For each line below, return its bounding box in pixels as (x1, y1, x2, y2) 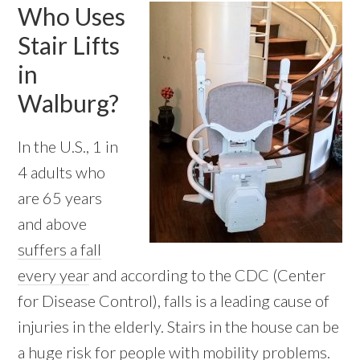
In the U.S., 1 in (18, 137, 119, 157)
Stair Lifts (18, 31, 121, 60)
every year (18, 265, 90, 285)
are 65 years (18, 188, 103, 208)
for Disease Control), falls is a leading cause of (18, 291, 330, 311)
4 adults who (18, 162, 106, 182)
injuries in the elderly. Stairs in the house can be (18, 317, 340, 337)
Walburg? (18, 88, 120, 118)
